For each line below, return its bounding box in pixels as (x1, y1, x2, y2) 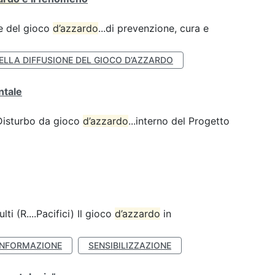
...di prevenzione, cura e (98, 22, 209, 34)
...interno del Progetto (128, 115, 230, 127)
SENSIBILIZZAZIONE (88, 240, 171, 250)
